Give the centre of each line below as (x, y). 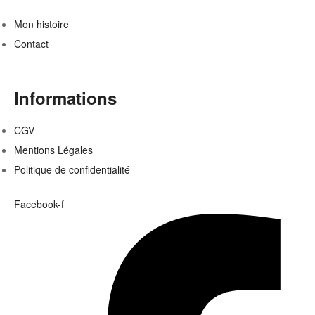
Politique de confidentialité (72, 169)
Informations (65, 97)
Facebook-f (39, 204)
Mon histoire (41, 24)
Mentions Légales (53, 149)
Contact (31, 43)
